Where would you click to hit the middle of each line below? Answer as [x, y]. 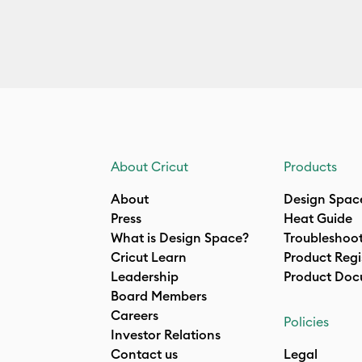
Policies [306, 322]
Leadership [145, 276]
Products [310, 166]
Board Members [159, 296]
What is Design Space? [180, 238]
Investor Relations [166, 335]
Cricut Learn [149, 257]
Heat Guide [318, 218]
